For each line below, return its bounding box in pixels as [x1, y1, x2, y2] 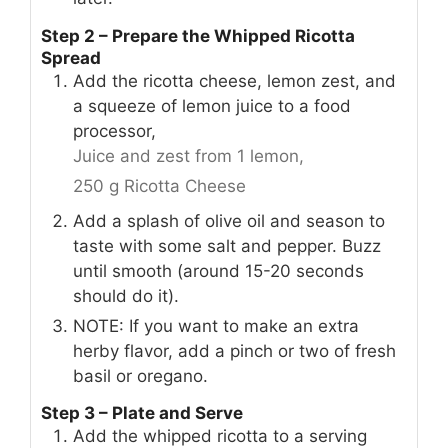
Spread [41, 47, 101, 68]
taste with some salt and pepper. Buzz [73, 235, 381, 256]
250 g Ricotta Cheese [73, 175, 246, 196]
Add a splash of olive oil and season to [73, 210, 385, 231]
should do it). [73, 285, 179, 306]
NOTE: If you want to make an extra [73, 315, 359, 336]
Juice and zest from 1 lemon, [73, 145, 304, 166]
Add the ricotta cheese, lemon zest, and [73, 70, 396, 91]
